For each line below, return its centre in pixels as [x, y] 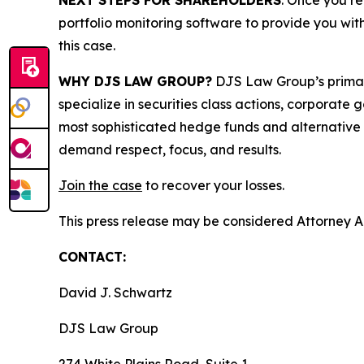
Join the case [100, 185]
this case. [87, 45]
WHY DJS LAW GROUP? [135, 81]
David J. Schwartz [115, 292]
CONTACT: [92, 257]
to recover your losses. [213, 185]
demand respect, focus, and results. [170, 149]
